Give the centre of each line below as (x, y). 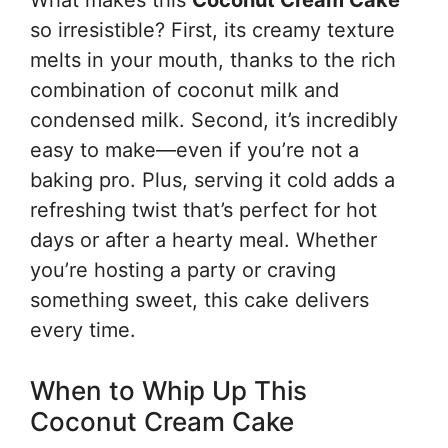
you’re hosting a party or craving (183, 270)
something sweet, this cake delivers (199, 300)
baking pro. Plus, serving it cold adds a (212, 180)
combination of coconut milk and (184, 90)
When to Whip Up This (168, 390)
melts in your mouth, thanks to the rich (213, 60)
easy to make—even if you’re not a (194, 150)
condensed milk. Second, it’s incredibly (214, 120)
